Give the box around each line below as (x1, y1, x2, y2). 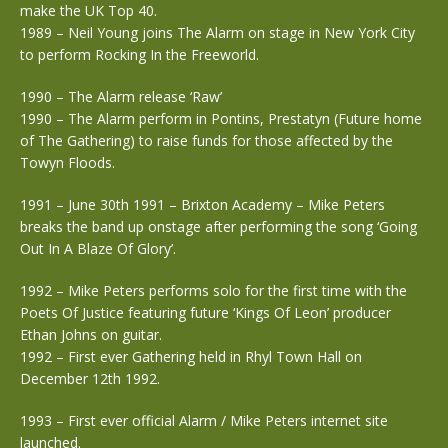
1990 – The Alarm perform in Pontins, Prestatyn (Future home (20, 109, 422, 128)
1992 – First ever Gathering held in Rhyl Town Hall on (20, 347, 362, 366)
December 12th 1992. (20, 369, 160, 388)
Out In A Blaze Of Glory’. (20, 239, 176, 258)
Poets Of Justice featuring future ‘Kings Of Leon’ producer (20, 303, 391, 322)
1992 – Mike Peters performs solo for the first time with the (20, 281, 407, 300)
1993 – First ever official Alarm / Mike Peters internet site (20, 411, 388, 430)
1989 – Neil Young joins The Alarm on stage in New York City (20, 23, 415, 42)
